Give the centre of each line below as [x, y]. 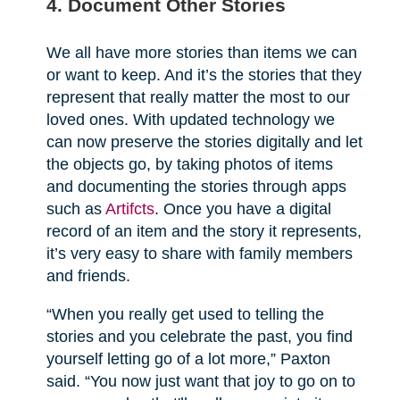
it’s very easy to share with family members [199, 254]
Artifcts [129, 209]
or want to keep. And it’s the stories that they [204, 75]
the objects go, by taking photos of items [189, 165]
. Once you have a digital [242, 209]
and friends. [88, 276]
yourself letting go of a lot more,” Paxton [188, 359]
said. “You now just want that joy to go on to [200, 382]
